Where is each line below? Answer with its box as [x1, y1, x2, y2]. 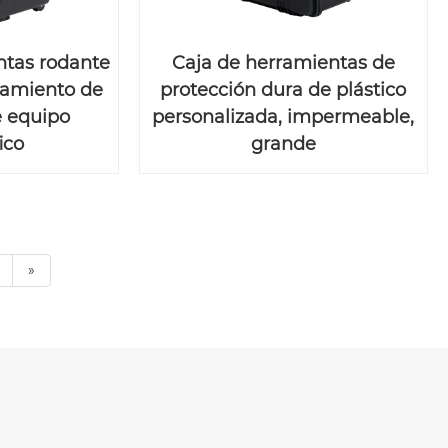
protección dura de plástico [160, 79, 407, 102]
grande [250, 133, 316, 156]
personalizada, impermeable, [152, 106, 415, 129]
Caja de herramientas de [171, 52, 395, 75]
